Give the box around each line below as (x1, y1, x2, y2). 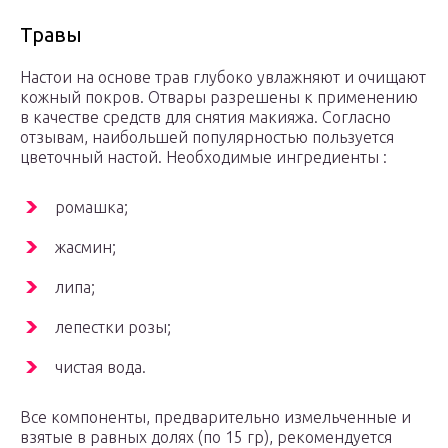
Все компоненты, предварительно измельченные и (20, 408, 411, 427)
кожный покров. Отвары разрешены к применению (20, 88, 418, 107)
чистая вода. (55, 358, 146, 377)
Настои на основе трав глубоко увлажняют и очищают (20, 68, 426, 87)
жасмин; (55, 238, 116, 257)
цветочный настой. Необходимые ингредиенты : (20, 148, 387, 167)
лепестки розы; (55, 318, 171, 337)
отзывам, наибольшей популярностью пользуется (20, 128, 394, 147)
